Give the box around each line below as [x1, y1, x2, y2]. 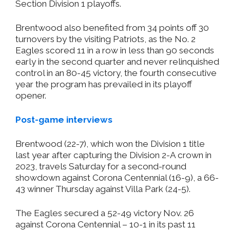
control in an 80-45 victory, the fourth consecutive [15, 68, 217, 79]
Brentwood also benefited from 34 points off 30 [15, 23, 209, 33]
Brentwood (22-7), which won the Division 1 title [15, 139, 205, 149]
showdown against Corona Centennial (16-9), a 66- [15, 172, 219, 183]
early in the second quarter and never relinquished [15, 56, 219, 67]
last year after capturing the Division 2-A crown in [15, 150, 212, 161]
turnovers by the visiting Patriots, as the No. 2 [15, 34, 196, 45]
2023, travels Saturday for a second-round [15, 161, 186, 172]
